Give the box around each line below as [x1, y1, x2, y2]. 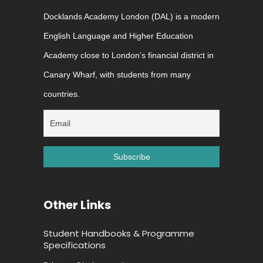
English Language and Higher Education [43, 31, 193, 41]
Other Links [43, 197, 111, 214]
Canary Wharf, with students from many [43, 70, 191, 80]
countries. [43, 89, 80, 99]
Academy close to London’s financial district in [43, 50, 214, 60]
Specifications [43, 239, 106, 252]
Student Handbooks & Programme [43, 227, 194, 240]
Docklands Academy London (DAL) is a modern [43, 12, 220, 22]
